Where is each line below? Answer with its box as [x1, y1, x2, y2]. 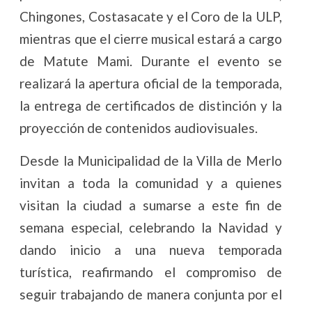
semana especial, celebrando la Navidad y [19, 219, 282, 235]
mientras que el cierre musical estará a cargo [19, 30, 282, 47]
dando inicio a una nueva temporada [19, 241, 282, 258]
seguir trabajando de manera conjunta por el [19, 286, 282, 302]
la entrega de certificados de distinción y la [19, 97, 282, 114]
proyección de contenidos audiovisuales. [19, 119, 258, 136]
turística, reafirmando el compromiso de [19, 263, 282, 280]
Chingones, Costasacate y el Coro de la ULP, [19, 8, 282, 24]
